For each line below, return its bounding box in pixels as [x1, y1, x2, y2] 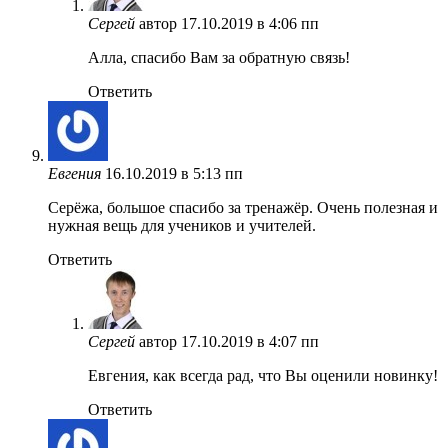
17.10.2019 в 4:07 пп [181, 332, 319, 350]
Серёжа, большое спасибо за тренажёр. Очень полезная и [48, 198, 438, 216]
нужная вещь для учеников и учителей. [48, 216, 316, 234]
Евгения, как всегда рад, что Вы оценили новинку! [88, 366, 438, 384]
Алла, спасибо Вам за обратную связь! [88, 48, 350, 66]
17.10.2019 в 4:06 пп [181, 14, 319, 32]
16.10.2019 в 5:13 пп [105, 164, 243, 182]
